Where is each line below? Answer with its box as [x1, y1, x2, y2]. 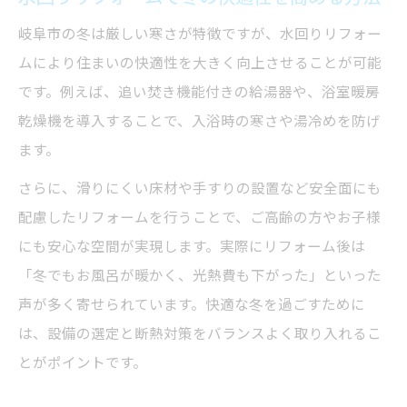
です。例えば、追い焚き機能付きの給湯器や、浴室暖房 [18, 81, 380, 103]
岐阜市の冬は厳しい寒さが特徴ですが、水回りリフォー [18, 23, 382, 45]
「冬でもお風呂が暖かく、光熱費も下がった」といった [18, 264, 382, 286]
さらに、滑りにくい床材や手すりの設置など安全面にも [18, 177, 382, 199]
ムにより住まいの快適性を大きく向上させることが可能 [18, 52, 382, 74]
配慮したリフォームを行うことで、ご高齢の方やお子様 [18, 206, 381, 228]
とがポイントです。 [18, 352, 147, 373]
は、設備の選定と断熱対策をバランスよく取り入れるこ [18, 323, 382, 344]
